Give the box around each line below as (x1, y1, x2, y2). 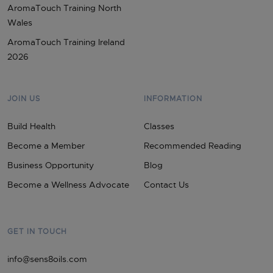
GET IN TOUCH (7, 226, 67, 236)
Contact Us (144, 179, 189, 190)
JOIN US (7, 93, 40, 104)
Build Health (7, 120, 55, 132)
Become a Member (7, 140, 85, 151)
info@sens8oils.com (7, 253, 87, 264)
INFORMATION (144, 93, 202, 104)
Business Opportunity (7, 159, 94, 171)
